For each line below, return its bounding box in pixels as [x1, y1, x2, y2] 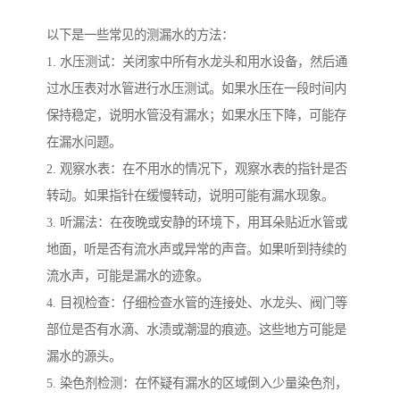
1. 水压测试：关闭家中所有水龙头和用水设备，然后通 [46, 54, 347, 70]
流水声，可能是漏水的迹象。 [46, 269, 209, 284]
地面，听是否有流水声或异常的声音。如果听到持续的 [46, 242, 346, 257]
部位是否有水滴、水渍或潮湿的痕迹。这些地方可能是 [46, 322, 346, 337]
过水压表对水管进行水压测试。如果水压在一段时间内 [46, 81, 346, 96]
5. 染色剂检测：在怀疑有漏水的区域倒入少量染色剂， [46, 376, 347, 391]
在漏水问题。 [46, 135, 121, 150]
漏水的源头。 [46, 349, 121, 364]
